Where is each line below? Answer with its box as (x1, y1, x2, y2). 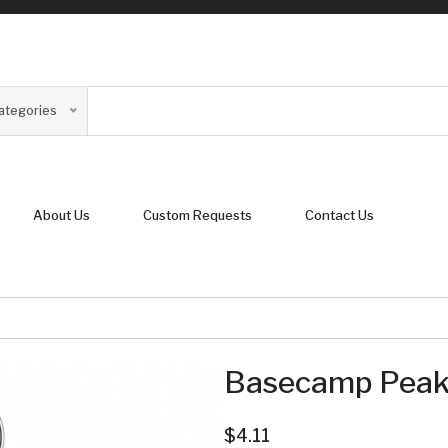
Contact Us (305, 206, 374, 223)
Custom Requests (143, 206, 252, 223)
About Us (33, 206, 90, 223)
